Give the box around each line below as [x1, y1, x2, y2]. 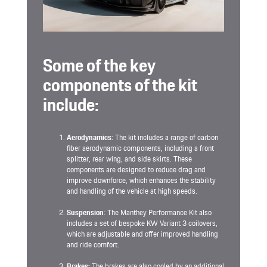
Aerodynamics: [67, 131, 113, 144]
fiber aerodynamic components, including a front [67, 142, 214, 155]
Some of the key [43, 51, 156, 80]
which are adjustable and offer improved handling [67, 228, 218, 241]
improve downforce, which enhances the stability [67, 174, 216, 187]
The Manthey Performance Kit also [105, 206, 212, 219]
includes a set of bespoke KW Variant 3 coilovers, [67, 217, 218, 230]
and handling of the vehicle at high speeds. [67, 185, 197, 198]
